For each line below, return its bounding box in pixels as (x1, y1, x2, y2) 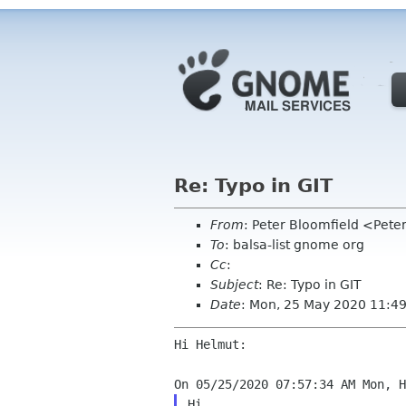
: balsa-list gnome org (225, 237, 364, 252)
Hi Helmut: (174, 337, 246, 352)
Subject (210, 277, 258, 292)
